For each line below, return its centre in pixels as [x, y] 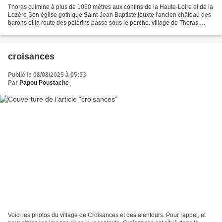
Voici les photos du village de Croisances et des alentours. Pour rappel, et [107, 215]
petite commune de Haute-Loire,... [54, 30]
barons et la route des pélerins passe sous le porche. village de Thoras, [104, 23]
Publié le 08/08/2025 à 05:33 [47, 75]
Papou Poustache [44, 83]
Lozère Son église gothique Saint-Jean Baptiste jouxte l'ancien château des [110, 15]
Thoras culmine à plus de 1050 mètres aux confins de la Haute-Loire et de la [111, 7]
